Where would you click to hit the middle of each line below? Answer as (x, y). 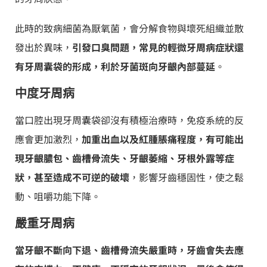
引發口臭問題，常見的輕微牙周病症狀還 (158, 47)
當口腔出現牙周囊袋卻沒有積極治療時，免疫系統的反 (129, 120)
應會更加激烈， (48, 139)
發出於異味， (44, 47)
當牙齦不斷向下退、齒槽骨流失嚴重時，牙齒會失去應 (129, 250)
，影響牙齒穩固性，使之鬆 (187, 177)
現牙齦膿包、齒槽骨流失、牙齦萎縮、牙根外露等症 (125, 158)
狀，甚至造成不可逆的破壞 (72, 177)
